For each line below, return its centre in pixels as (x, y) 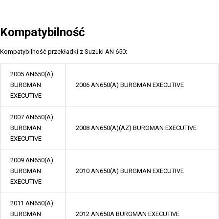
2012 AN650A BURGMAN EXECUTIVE (128, 214)
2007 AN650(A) (32, 117)
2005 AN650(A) (32, 74)
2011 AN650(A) (32, 203)
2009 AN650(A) (32, 160)
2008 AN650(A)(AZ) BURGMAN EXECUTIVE (136, 128)
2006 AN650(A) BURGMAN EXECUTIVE (130, 85)
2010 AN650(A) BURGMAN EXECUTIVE (130, 171)
